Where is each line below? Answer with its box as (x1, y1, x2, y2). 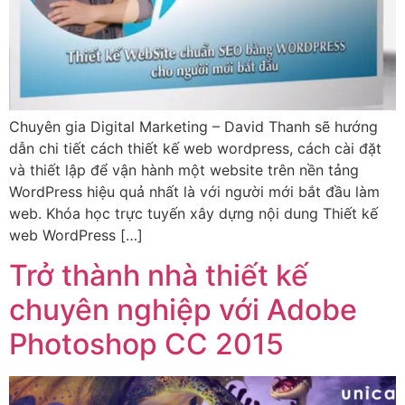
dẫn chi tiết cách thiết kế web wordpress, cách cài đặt (9, 138, 381, 157)
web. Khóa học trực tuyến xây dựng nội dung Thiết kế (9, 203, 378, 222)
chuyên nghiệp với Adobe (9, 292, 357, 328)
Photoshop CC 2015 (9, 326, 284, 363)
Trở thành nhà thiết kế (9, 258, 308, 294)
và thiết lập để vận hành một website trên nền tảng (9, 160, 359, 179)
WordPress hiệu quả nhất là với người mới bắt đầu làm (9, 182, 380, 201)
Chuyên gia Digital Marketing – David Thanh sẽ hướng (9, 117, 378, 136)
